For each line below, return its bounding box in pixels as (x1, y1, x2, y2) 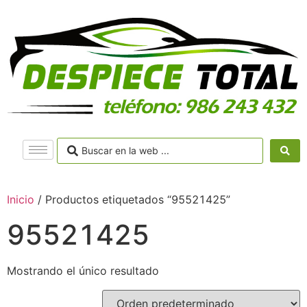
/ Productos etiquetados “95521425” (34, 192, 230, 206)
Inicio (7, 192, 34, 206)
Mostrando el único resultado (7, 263, 159, 278)
